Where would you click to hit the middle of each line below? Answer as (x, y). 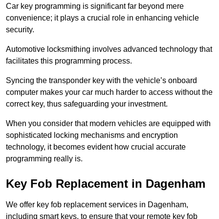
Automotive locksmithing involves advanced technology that (109, 49)
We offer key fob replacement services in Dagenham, (97, 205)
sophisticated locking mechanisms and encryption (92, 135)
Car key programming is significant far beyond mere (95, 6)
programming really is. (44, 159)
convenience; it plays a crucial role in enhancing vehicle (102, 18)
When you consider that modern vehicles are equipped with (108, 124)
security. (21, 30)
